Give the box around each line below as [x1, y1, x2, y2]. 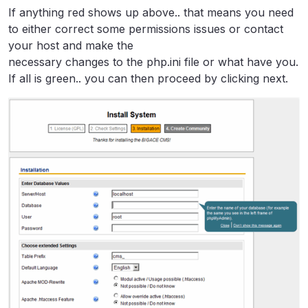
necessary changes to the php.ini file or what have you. [8, 54, 298, 69]
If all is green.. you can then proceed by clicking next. [8, 71, 288, 85]
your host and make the [8, 38, 133, 52]
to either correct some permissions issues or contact [8, 21, 283, 36]
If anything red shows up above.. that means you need [8, 5, 294, 19]
